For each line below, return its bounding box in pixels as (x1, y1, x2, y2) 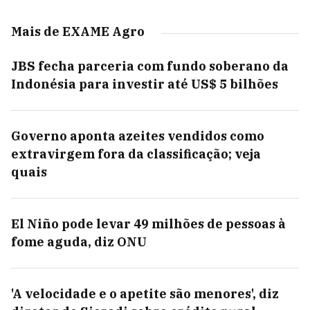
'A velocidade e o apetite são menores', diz (11, 286, 279, 302)
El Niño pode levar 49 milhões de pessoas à (11, 216, 286, 232)
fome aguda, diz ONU (11, 234, 147, 250)
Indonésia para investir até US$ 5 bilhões (11, 76, 278, 92)
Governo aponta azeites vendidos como (11, 128, 264, 144)
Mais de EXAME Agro (11, 24, 145, 39)
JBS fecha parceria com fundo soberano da (11, 58, 289, 74)
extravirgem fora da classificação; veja (11, 146, 261, 162)
